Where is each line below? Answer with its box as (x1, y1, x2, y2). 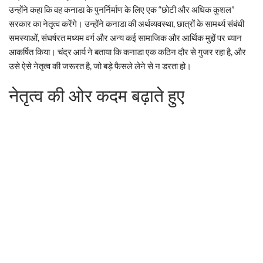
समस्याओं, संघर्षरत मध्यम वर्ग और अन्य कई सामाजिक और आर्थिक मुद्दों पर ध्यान (9, 32, 242, 43)
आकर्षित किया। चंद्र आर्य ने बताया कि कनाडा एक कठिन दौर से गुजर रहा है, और (9, 46, 246, 57)
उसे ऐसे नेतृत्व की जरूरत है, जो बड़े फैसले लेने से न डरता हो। (9, 60, 191, 71)
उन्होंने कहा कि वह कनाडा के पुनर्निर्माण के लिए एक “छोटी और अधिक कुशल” (9, 4, 234, 15)
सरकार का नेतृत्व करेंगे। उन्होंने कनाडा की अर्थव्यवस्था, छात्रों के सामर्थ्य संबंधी (9, 18, 244, 29)
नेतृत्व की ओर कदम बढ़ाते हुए (9, 85, 184, 106)
